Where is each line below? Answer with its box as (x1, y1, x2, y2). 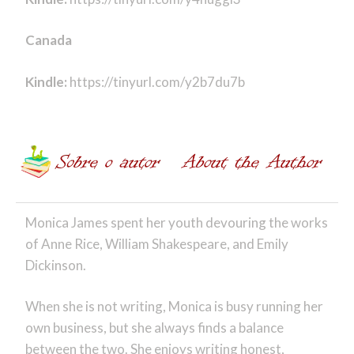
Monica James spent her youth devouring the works (24, 213, 328, 231)
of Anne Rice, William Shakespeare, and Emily (24, 235, 288, 252)
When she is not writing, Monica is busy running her (24, 298, 323, 315)
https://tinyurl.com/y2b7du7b (69, 73, 245, 90)
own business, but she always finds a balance (24, 319, 284, 337)
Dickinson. (24, 256, 86, 273)
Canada (24, 32, 72, 49)
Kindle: (24, 73, 70, 90)
